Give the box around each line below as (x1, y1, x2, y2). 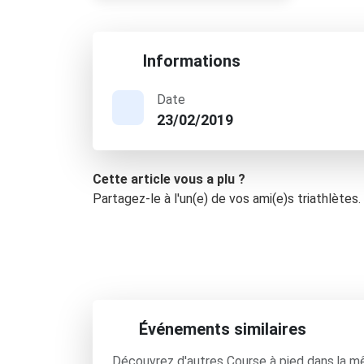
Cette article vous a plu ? (93, 171, 245, 187)
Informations (139, 51, 240, 71)
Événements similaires (139, 319, 306, 339)
